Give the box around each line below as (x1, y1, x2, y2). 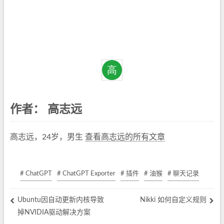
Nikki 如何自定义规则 (140, 196, 206, 203)
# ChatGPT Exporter (57, 170, 115, 177)
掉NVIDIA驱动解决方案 (17, 208, 90, 216)
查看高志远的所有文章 (85, 132, 165, 141)
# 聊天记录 (167, 170, 199, 177)
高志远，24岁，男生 (10, 132, 85, 141)
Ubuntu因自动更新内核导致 (17, 196, 104, 203)
